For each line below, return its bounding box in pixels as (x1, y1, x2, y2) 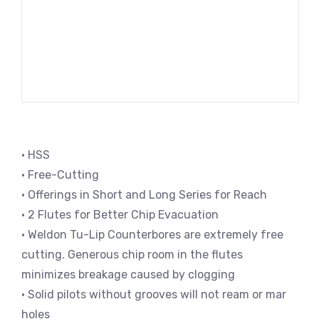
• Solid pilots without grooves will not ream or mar (21, 288, 286, 301)
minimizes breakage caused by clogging (21, 268, 235, 281)
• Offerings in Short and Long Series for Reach (21, 188, 267, 202)
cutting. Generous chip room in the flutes (21, 248, 243, 261)
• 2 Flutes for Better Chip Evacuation (21, 208, 219, 221)
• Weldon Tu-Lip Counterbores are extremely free (21, 228, 283, 241)
